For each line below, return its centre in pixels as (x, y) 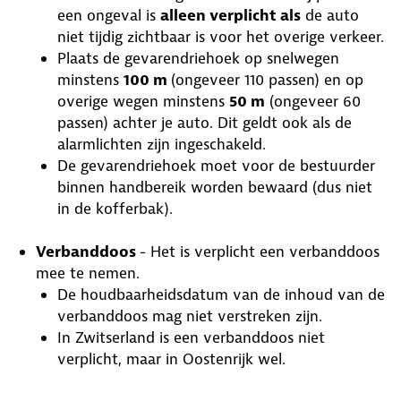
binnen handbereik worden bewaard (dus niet (215, 187)
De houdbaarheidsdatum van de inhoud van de (221, 294)
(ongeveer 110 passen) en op (267, 80)
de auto (330, 15)
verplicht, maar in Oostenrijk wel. (171, 359)
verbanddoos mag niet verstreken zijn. (190, 316)
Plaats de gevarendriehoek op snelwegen (198, 58)
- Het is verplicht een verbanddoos (260, 252)
